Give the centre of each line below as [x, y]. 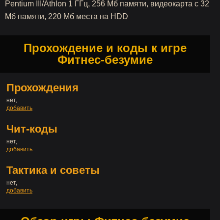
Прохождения [42, 88]
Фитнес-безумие [105, 60]
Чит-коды [32, 129]
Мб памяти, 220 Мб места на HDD [67, 16]
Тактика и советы [53, 170]
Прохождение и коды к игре [105, 48]
